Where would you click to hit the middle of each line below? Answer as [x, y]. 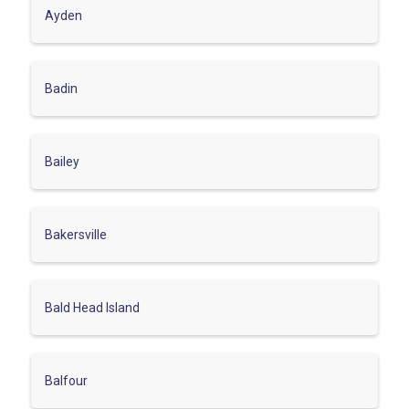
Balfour [66, 380]
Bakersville [76, 234]
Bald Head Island [92, 307]
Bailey [62, 161]
